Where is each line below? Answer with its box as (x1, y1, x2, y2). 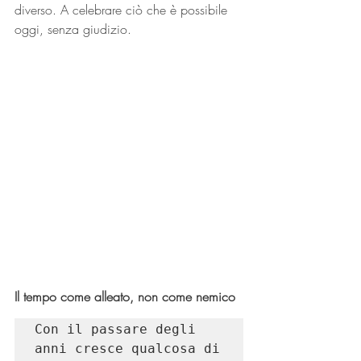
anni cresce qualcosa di (35, 341, 220, 356)
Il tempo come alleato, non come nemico (15, 288, 235, 305)
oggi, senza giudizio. (15, 20, 131, 38)
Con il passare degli (35, 322, 196, 337)
